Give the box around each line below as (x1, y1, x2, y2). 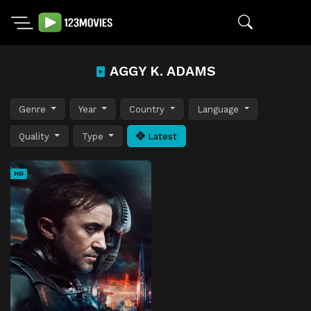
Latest (145, 131, 178, 142)
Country (129, 103, 168, 115)
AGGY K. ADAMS (106, 63, 216, 79)
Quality (19, 131, 52, 142)
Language (197, 103, 242, 115)
